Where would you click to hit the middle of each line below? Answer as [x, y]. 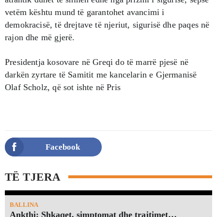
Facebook [63, 147]
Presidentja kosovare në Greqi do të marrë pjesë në [97, 62]
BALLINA [24, 204]
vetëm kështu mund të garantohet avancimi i [85, 12]
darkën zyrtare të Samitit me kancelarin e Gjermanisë [101, 74]
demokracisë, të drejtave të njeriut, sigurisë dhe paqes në [107, 24]
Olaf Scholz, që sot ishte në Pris [63, 87]
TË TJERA [33, 177]
